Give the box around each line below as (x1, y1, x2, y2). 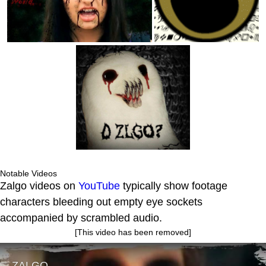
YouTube (78, 180, 120, 192)
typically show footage (120, 180, 227, 192)
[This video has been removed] (75, 227, 191, 237)
